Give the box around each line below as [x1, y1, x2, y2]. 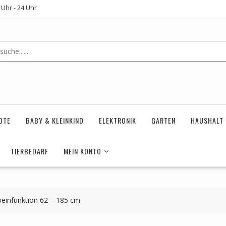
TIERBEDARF [11, 146, 48, 157]
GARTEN [151, 115, 176, 126]
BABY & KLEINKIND [26, 115, 84, 126]
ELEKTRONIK [99, 115, 136, 126]
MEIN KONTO [64, 146, 101, 157]
